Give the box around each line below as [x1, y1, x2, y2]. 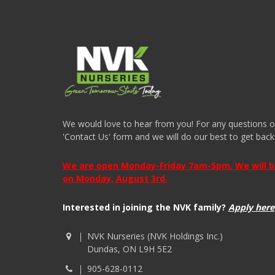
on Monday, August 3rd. [63, 172, 168, 185]
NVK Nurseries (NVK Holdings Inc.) [87, 230, 223, 242]
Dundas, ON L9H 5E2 [87, 243, 172, 255]
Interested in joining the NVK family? [63, 201, 226, 214]
